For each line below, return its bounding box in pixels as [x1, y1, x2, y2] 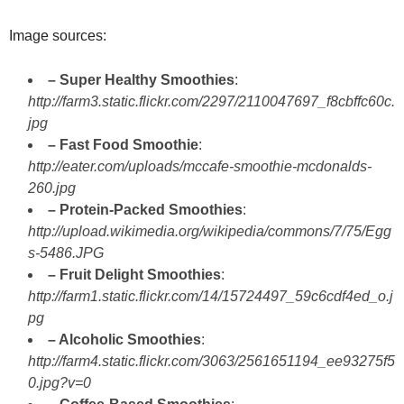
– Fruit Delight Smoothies [48, 267, 221, 282]
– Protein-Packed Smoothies [48, 202, 243, 217]
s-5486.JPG [28, 245, 104, 261]
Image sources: [9, 28, 106, 43]
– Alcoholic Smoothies [48, 332, 201, 347]
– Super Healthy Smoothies [48, 72, 234, 87]
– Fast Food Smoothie [48, 137, 198, 152]
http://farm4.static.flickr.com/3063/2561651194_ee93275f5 [28, 353, 395, 369]
